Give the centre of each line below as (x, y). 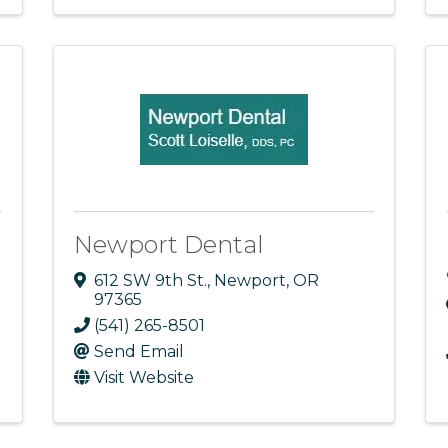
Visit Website (143, 377)
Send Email (138, 351)
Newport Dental (168, 245)
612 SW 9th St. (150, 280)
